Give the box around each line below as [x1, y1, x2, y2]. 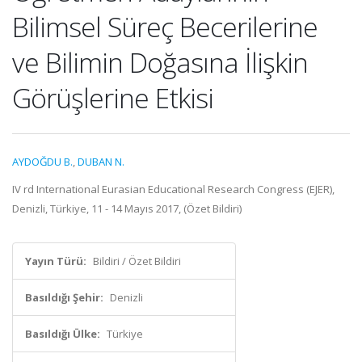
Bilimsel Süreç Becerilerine [12, 8, 318, 45]
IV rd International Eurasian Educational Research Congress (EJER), [12, 182, 335, 196]
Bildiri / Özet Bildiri [93, 254, 181, 268]
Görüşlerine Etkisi [12, 79, 213, 116]
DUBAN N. [78, 154, 124, 169]
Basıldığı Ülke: [25, 326, 100, 341]
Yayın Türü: [25, 254, 86, 268]
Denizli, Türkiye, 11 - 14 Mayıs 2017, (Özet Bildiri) [12, 201, 242, 216]
